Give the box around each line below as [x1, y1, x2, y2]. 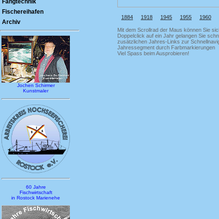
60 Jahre [25, 184, 46, 190]
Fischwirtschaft [19, 190, 52, 195]
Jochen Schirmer [17, 83, 55, 88]
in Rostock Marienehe [11, 195, 60, 200]
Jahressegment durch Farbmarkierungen [117, 44, 215, 50]
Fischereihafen [2, 8, 44, 15]
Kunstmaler [23, 88, 48, 93]
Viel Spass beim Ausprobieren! [117, 50, 189, 56]
